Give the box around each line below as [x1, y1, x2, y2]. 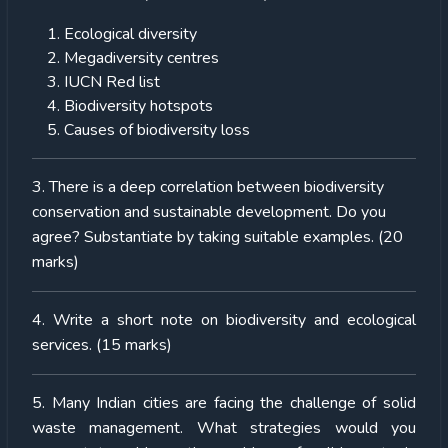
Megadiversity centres [64, 47, 219, 70]
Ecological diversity [64, 23, 197, 46]
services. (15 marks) [32, 334, 172, 357]
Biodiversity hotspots [64, 95, 213, 118]
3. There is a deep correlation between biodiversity [32, 176, 384, 199]
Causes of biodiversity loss [64, 119, 250, 142]
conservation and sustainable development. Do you [32, 201, 386, 224]
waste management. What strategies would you [32, 417, 416, 440]
